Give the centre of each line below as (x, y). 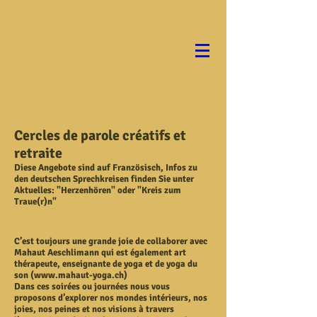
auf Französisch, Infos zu (147, 168)
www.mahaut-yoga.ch (79, 275)
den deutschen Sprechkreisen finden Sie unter (104, 179)
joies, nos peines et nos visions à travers (94, 309)
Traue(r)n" (35, 202)
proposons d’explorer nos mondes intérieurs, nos (111, 298)
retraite (38, 153)
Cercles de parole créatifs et (100, 136)
